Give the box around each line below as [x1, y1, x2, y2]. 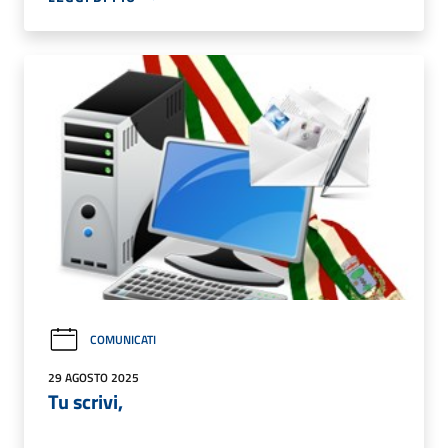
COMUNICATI [90, 330, 156, 350]
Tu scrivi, [48, 385, 123, 417]
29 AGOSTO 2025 [48, 367, 139, 387]
